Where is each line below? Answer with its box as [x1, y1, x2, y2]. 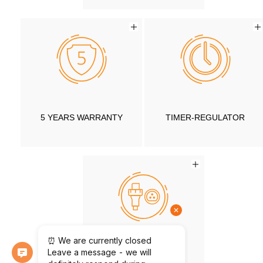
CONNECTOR [117, 250, 170, 260]
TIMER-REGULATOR [166, 113, 245, 123]
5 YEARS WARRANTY [40, 113, 123, 123]
